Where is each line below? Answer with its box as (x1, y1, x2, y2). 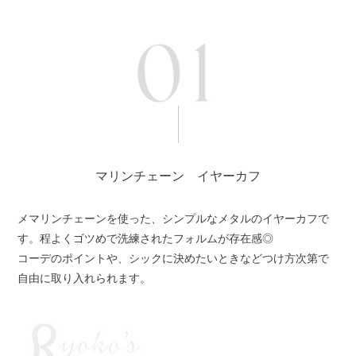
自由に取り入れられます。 (17, 271, 152, 284)
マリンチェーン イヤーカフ (95, 168, 261, 183)
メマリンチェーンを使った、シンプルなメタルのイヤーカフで (17, 211, 330, 225)
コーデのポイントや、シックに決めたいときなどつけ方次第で (17, 251, 330, 265)
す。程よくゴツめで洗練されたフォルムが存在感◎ (17, 231, 274, 245)
